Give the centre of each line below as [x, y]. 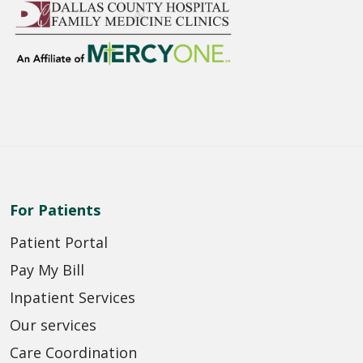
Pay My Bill [47, 269]
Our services [53, 325]
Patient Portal [59, 242]
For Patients [55, 209]
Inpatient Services [73, 297]
